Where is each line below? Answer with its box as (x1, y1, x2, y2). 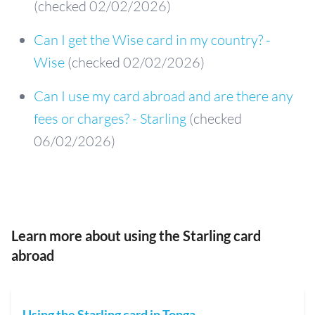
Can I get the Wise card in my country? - (34, 30, 271, 49)
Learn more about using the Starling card (11, 226, 261, 244)
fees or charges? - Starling (34, 109, 186, 127)
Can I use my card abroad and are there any (34, 86, 293, 105)
